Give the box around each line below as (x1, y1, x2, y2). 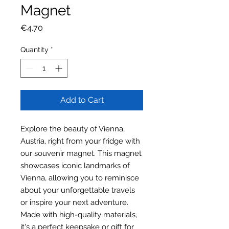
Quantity (20, 45, 49, 54)
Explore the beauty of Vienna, (20, 124, 125, 133)
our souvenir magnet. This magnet (20, 148, 142, 158)
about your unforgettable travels (20, 185, 135, 195)
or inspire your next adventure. (20, 197, 128, 207)
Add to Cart (60, 95, 104, 105)
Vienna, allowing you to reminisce (20, 173, 139, 182)
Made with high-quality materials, (20, 210, 137, 219)
